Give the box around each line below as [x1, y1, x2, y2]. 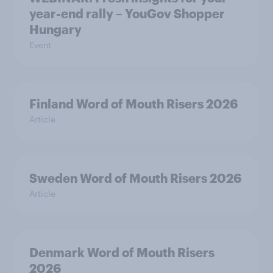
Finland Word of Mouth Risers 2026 [29, 96, 238, 111]
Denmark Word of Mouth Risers [29, 245, 214, 260]
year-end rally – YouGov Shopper [29, 6, 225, 21]
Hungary [29, 22, 82, 37]
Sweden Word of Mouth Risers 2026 [29, 171, 241, 185]
